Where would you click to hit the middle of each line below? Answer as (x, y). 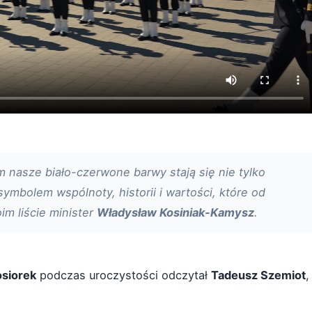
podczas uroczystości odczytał (124, 275)
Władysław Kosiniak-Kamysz (175, 212)
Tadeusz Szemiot (258, 275)
